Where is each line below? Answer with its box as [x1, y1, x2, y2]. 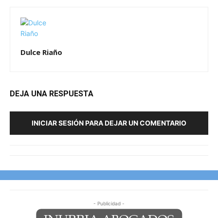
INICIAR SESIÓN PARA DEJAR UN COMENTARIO [32, 119, 186, 127]
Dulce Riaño [20, 47, 62, 57]
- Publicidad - [93, 200, 125, 207]
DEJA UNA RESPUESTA [10, 89, 93, 99]
